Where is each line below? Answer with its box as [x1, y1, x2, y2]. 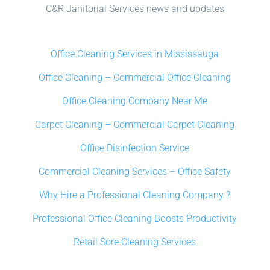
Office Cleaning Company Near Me [62, 95, 208, 107]
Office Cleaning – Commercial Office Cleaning [39, 72, 231, 84]
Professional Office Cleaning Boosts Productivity [33, 213, 237, 225]
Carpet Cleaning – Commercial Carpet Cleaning [35, 119, 235, 131]
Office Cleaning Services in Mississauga [51, 48, 219, 60]
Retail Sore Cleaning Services [74, 236, 196, 248]
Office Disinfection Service [80, 142, 190, 154]
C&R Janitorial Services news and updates [45, 3, 224, 15]
